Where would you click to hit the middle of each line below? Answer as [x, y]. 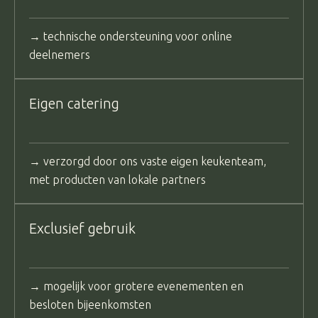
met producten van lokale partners [117, 179]
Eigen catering [74, 103]
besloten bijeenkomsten [90, 304]
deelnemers [60, 54]
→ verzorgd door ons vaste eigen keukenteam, [148, 161]
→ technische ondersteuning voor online [131, 36]
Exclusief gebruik [82, 228]
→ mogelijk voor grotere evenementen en [136, 286]
